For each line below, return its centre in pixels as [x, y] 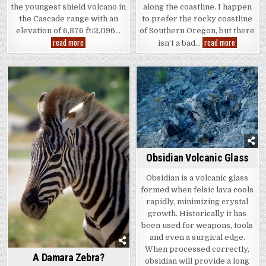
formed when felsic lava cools [197, 189]
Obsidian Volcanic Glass [197, 157]
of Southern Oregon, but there [197, 30]
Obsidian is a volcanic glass [197, 178]
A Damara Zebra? [69, 258]
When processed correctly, [197, 249]
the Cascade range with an [68, 19]
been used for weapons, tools [197, 225]
